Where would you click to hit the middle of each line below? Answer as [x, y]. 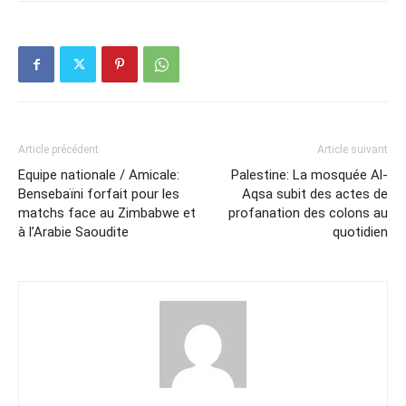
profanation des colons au [308, 213]
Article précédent [58, 150]
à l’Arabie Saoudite [73, 232]
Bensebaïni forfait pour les [99, 194]
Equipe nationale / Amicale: [99, 175]
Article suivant [353, 150]
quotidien [360, 232]
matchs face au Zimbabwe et [107, 213]
